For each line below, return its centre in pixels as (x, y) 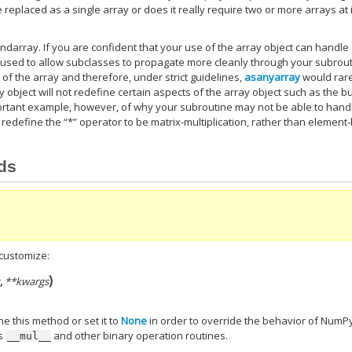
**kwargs (27, 281)
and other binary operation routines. (140, 336)
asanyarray (273, 77)
